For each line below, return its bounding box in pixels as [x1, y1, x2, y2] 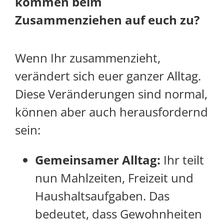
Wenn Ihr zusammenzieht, [15, 49, 160, 66]
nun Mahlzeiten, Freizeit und [35, 169, 193, 186]
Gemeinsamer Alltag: [35, 151, 163, 168]
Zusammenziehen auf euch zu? [15, 11, 199, 28]
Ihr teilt [163, 151, 204, 168]
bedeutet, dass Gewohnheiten [35, 205, 202, 222]
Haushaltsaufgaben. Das [35, 187, 169, 204]
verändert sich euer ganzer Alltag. [15, 67, 201, 84]
